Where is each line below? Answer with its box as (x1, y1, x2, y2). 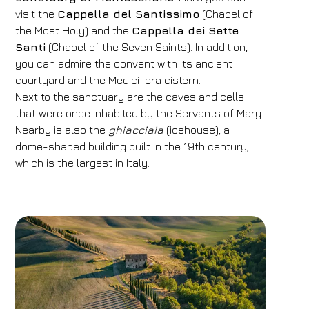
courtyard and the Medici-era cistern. (15, 74, 201, 86)
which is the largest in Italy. (15, 157, 150, 169)
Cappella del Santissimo (57, 8, 200, 20)
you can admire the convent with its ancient (15, 57, 233, 70)
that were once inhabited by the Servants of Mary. (15, 107, 264, 119)
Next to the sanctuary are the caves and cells (15, 90, 245, 103)
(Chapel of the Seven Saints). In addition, (46, 41, 248, 53)
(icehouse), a (166, 123, 230, 136)
